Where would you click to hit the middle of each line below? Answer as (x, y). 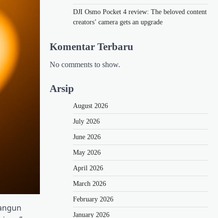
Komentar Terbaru (91, 46)
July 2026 (86, 121)
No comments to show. (85, 64)
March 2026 (90, 183)
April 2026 (88, 168)
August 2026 (91, 106)
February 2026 (93, 199)
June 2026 (87, 137)
